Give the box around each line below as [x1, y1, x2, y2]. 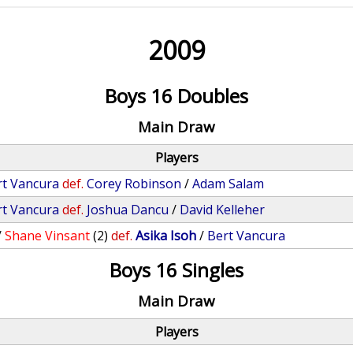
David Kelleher [180, 201, 266, 218]
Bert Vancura [207, 227, 286, 244]
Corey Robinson [87, 175, 182, 192]
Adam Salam [192, 175, 265, 192]
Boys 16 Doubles [104, 83, 248, 109]
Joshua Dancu [87, 201, 169, 218]
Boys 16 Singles [109, 257, 243, 283]
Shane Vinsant [5, 227, 91, 244]
